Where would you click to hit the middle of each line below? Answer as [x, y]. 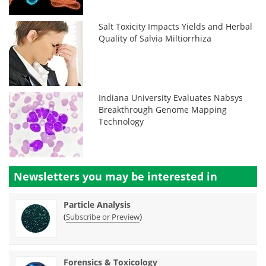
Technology [121, 121]
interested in [182, 176]
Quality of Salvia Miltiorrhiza [155, 38]
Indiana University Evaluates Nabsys [171, 97]
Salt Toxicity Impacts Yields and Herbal [176, 26]
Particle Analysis [97, 204]
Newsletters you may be [80, 176]
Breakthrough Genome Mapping [163, 109]
